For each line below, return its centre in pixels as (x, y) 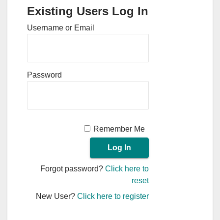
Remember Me (119, 129)
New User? (57, 196)
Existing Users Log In (88, 11)
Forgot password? (73, 168)
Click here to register (113, 196)
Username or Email (61, 27)
